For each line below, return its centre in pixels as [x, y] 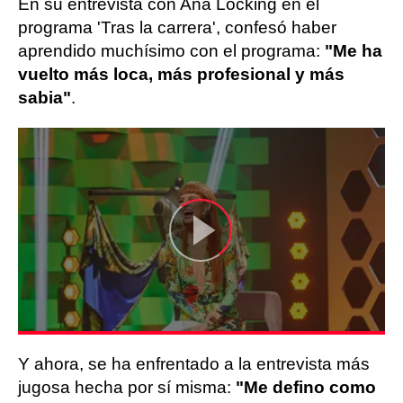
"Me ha [354, 51]
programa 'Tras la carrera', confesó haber [177, 27]
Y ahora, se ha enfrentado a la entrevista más [194, 363]
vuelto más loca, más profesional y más [181, 74]
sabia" [45, 98]
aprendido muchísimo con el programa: [171, 51]
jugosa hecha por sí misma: [127, 387]
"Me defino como [306, 387]
